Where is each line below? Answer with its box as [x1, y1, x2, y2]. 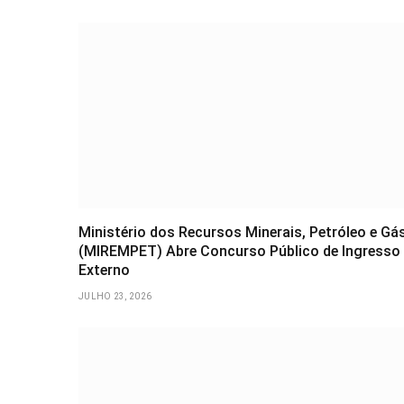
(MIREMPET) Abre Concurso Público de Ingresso [78, 243, 400, 261]
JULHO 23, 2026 [78, 291, 152, 302]
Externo [78, 262, 130, 280]
